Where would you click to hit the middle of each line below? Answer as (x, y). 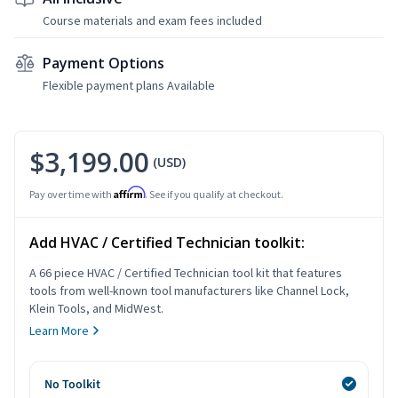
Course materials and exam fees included (152, 20)
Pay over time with (72, 194)
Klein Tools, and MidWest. (96, 308)
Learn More (59, 330)
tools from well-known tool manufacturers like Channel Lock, (189, 290)
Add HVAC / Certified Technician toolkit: (167, 242)
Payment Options (103, 63)
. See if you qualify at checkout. (214, 194)
